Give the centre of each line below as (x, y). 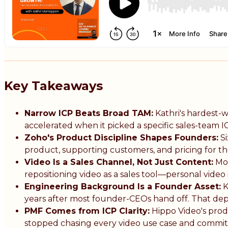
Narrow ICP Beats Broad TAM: (89, 113)
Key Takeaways (53, 86)
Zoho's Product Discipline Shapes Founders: (121, 138)
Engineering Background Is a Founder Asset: (123, 187)
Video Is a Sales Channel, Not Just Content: (119, 162)
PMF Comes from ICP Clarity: (87, 211)
